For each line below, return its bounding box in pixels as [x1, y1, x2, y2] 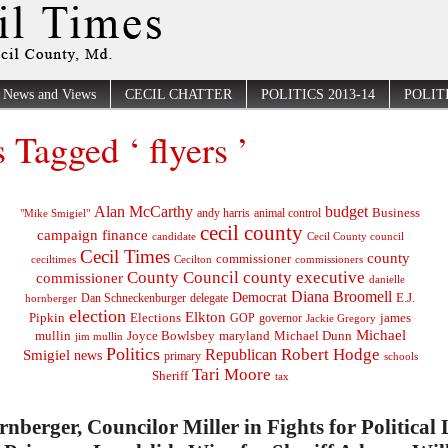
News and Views [3, 87, 96, 103]
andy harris [197, 206, 250, 220]
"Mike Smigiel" [20, 206, 90, 219]
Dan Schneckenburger [81, 291, 186, 305]
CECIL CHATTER [125, 87, 232, 103]
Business [372, 205, 420, 220]
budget [325, 202, 368, 220]
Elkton [185, 307, 226, 325]
